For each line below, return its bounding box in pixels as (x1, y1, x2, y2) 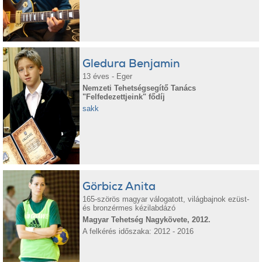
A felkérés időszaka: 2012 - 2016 (82, 227, 194, 236)
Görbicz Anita (82, 179, 156, 194)
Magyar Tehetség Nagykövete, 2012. (82, 215, 211, 224)
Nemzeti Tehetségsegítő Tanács (82, 84, 196, 92)
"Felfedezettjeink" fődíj (82, 92, 166, 101)
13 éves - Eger (82, 72, 133, 81)
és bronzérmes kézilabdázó (82, 204, 176, 212)
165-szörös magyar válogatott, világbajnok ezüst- (82, 195, 250, 204)
